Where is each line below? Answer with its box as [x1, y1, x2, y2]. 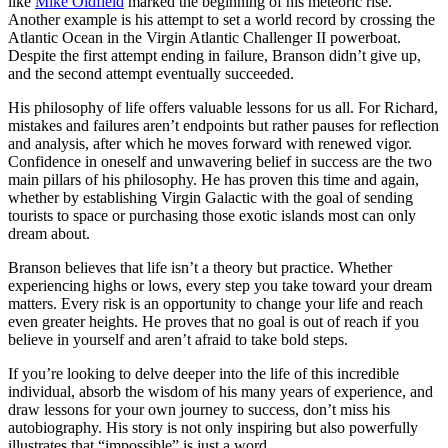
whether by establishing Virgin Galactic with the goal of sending [8, 189, 413, 207]
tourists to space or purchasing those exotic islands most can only [8, 207, 416, 225]
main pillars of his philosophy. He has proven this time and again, [8, 171, 419, 189]
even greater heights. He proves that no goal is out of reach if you [8, 313, 419, 331]
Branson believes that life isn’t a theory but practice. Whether [8, 259, 392, 277]
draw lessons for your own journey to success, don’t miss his [8, 401, 390, 419]
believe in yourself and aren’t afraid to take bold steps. [8, 331, 348, 349]
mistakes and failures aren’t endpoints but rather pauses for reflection [8, 117, 439, 135]
